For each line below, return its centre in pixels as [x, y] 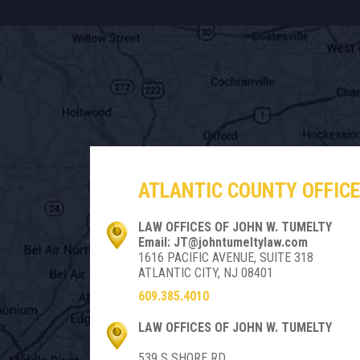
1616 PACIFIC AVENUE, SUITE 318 [226, 258]
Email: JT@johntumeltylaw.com [223, 243]
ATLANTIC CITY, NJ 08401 [206, 273]
